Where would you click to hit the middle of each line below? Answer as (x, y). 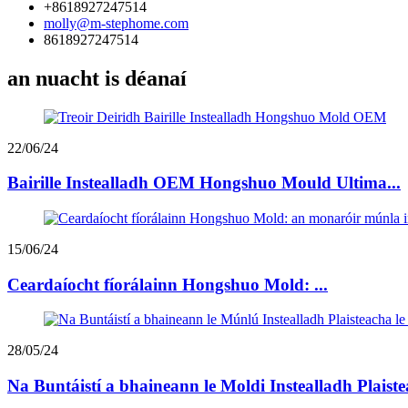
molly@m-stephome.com (116, 23)
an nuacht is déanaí (97, 78)
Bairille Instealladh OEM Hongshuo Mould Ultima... (204, 183)
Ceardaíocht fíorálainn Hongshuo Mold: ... (168, 284)
